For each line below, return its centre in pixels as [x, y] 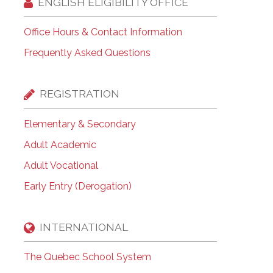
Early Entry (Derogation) [77, 186]
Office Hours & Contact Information [103, 32]
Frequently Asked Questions [87, 52]
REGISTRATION [79, 94]
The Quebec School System [87, 257]
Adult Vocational [61, 165]
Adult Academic [60, 144]
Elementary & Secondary [80, 124]
